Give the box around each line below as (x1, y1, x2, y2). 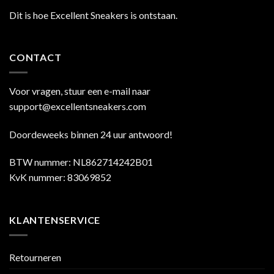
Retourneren (9, 251, 61, 263)
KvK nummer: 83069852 (9, 171, 111, 183)
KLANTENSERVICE (9, 214, 101, 226)
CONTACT (9, 51, 62, 64)
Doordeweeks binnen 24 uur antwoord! (9, 128, 172, 140)
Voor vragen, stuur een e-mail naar (9, 84, 150, 97)
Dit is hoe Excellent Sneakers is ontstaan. (9, 9, 177, 21)
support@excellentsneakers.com (9, 100, 146, 112)
